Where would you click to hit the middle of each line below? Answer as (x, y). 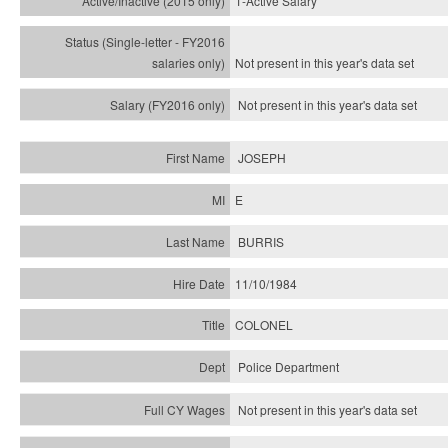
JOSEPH (262, 157)
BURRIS (261, 241)
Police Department (288, 366)
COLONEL (264, 324)
